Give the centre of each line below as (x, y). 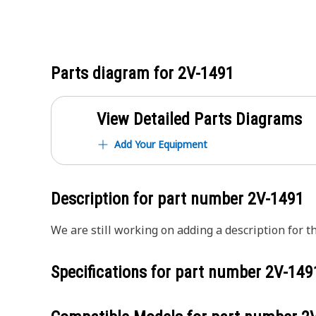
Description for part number (149, 199)
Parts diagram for (114, 73)
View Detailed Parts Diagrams (199, 119)
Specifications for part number (158, 272)
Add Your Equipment (161, 144)
